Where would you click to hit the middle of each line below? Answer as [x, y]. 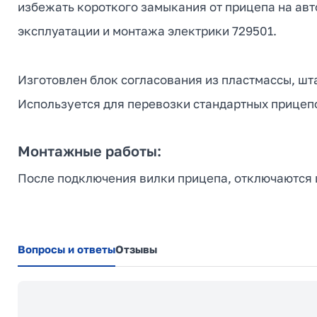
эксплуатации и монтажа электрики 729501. [147, 30]
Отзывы [136, 249]
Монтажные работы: [90, 150]
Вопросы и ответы [67, 249]
